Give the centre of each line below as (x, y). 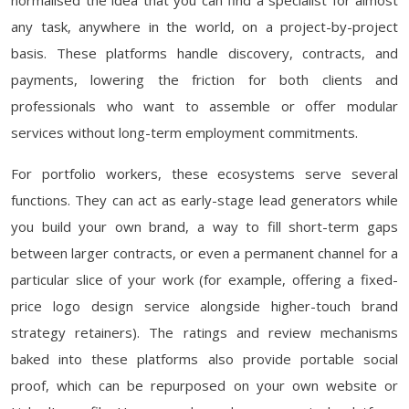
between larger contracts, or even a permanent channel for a (204, 253)
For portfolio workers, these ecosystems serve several (204, 173)
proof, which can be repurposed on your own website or (204, 385)
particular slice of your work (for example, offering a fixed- (204, 279)
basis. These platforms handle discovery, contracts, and (204, 53)
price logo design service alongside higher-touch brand (204, 306)
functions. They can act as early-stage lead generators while (204, 200)
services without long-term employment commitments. (184, 132)
